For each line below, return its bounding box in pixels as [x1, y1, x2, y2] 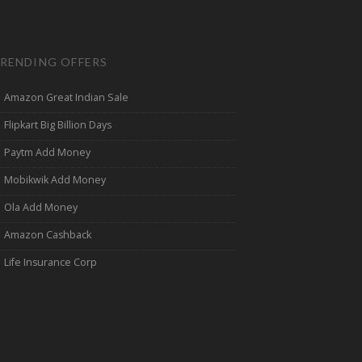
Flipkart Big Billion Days [4, 117, 112, 132]
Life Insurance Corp [4, 255, 98, 269]
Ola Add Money [4, 200, 78, 214]
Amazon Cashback [4, 227, 92, 242]
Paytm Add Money [4, 145, 91, 159]
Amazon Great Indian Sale [4, 90, 129, 104]
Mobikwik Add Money [4, 172, 107, 187]
